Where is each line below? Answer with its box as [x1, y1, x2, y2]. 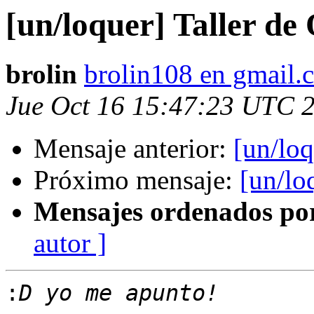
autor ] [34, 228, 107, 259]
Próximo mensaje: [34, 165, 240, 196]
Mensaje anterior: [34, 133, 233, 164]
